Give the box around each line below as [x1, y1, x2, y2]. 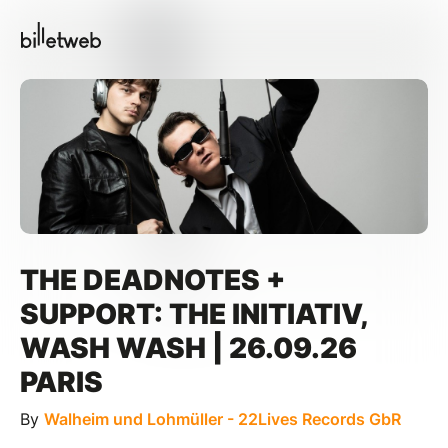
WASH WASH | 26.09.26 [20, 330, 357, 365]
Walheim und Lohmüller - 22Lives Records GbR [44, 408, 401, 429]
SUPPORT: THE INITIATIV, [20, 296, 367, 331]
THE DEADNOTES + [20, 262, 285, 297]
